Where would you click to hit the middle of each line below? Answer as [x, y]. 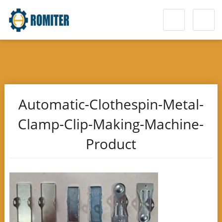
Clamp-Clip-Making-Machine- [111, 124]
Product [111, 144]
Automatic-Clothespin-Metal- [111, 104]
